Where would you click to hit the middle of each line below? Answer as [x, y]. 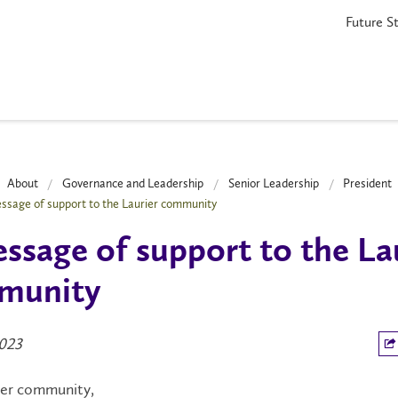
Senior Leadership [273, 183]
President [368, 183]
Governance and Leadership [133, 183]
